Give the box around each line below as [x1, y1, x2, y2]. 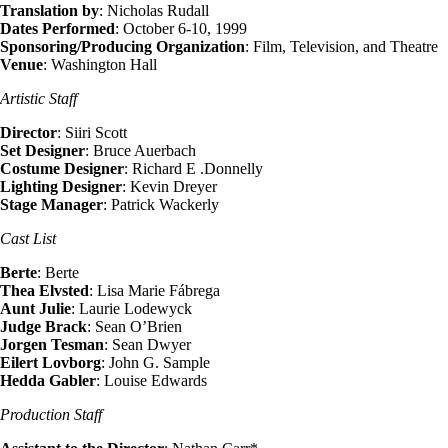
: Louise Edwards [96, 372, 207, 390]
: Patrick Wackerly [103, 196, 219, 214]
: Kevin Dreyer [122, 178, 217, 196]
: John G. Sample [101, 354, 210, 372]
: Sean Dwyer [104, 336, 191, 354]
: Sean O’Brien [87, 318, 182, 336]
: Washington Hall [43, 56, 157, 74]
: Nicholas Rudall [99, 2, 209, 20]
